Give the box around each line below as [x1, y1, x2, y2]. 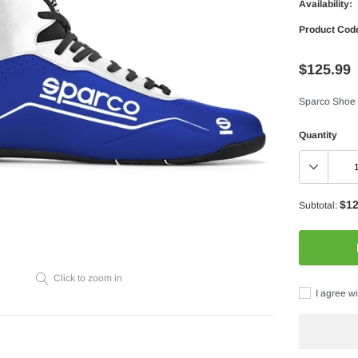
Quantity [299, 129, 337, 141]
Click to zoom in [54, 272, 123, 284]
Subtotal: [299, 199, 337, 211]
